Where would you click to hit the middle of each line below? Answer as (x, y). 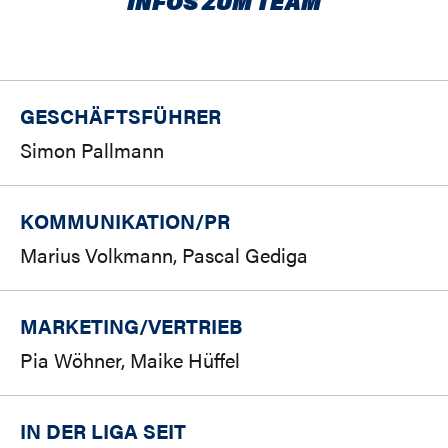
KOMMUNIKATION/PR (125, 221)
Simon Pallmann (92, 150)
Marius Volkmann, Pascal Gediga (164, 255)
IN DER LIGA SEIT (103, 431)
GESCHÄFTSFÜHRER (120, 116)
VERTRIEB (195, 326)
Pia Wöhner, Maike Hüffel (130, 360)
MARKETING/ (84, 326)
